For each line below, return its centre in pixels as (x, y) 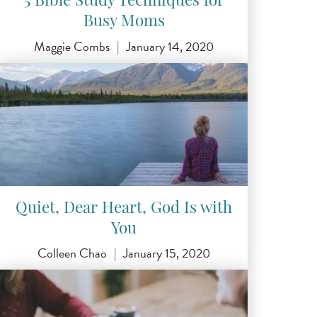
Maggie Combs (71, 46)
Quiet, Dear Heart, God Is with (124, 209)
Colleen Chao (72, 253)
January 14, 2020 (170, 46)
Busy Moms (124, 23)
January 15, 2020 (167, 253)
